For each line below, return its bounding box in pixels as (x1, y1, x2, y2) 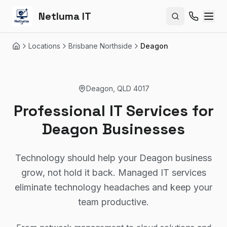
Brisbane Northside (68, 42, 132, 50)
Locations (28, 42, 60, 50)
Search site (174, 16, 215, 25)
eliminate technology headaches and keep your (15, 182, 212, 193)
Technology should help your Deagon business (15, 153, 212, 163)
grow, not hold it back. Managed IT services (21, 167, 206, 178)
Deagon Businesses (42, 119, 185, 139)
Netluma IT (39, 10, 91, 23)
